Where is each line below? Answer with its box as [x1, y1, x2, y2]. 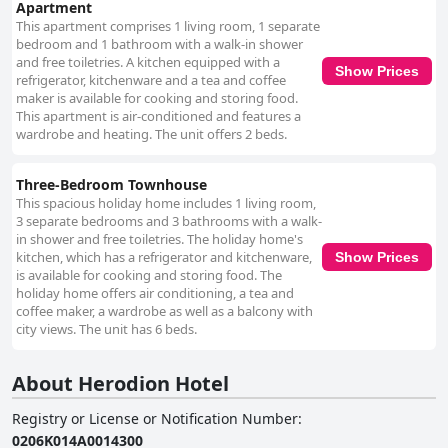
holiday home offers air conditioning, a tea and [16, 284, 294, 303]
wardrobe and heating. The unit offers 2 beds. [16, 125, 287, 144]
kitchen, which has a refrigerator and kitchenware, [16, 248, 312, 267]
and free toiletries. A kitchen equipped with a [16, 53, 280, 72]
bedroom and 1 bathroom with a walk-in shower [16, 35, 303, 54]
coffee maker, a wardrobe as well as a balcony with [16, 302, 313, 321]
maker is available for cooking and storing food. [16, 89, 298, 108]
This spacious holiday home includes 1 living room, [16, 194, 316, 213]
